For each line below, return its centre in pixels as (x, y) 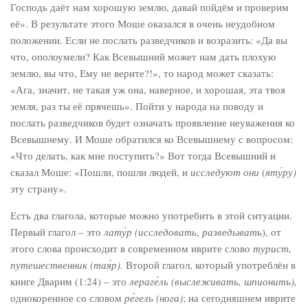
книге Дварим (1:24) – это (70, 281)
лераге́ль (149, 281)
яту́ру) (281, 172)
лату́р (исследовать (150, 232)
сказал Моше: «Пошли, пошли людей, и (100, 172)
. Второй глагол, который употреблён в (208, 265)
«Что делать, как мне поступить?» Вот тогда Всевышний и (143, 155)
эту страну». (38, 188)
